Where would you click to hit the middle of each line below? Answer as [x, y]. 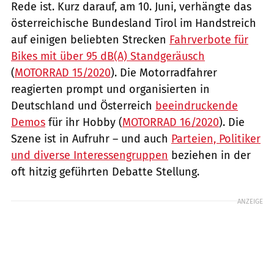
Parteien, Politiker [216, 139]
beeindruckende [197, 106]
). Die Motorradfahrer [164, 72]
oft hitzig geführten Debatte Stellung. [105, 172]
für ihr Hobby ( [84, 122]
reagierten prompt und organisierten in [110, 89]
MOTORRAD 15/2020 [63, 72]
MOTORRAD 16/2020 [171, 122]
